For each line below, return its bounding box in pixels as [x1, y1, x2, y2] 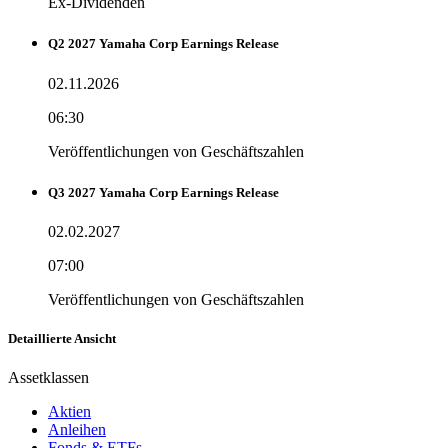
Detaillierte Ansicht [8, 331, 116, 347]
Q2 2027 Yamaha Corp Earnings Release [48, 36, 279, 52]
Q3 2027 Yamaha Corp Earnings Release [48, 184, 279, 200]
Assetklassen [8, 369, 89, 387]
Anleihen [48, 421, 106, 439]
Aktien [48, 403, 91, 421]
